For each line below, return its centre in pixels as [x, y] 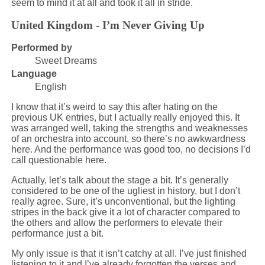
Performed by [41, 48]
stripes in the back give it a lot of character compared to [125, 212]
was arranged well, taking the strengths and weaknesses [129, 128]
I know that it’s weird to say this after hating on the [114, 107]
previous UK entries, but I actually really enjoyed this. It [125, 118]
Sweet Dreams [66, 61]
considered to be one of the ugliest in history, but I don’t [125, 191]
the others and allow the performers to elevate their [117, 223]
